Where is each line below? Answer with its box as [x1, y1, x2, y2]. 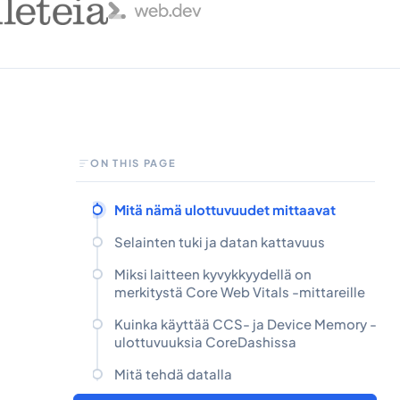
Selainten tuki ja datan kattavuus [114, 234, 326, 251]
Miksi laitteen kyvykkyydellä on [114, 266, 312, 283]
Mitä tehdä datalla [114, 366, 233, 383]
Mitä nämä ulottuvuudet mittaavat [114, 202, 337, 219]
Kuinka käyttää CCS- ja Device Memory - [114, 316, 378, 333]
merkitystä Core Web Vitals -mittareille [114, 284, 366, 301]
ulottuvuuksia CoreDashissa [114, 334, 297, 351]
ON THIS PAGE [90, 156, 177, 170]
